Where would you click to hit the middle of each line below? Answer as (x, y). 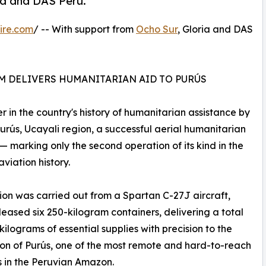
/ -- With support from (85, 29)
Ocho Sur (157, 29)
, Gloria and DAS (215, 29)
